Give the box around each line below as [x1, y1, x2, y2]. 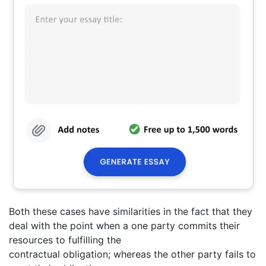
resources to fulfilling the [9, 233, 121, 246]
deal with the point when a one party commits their [9, 219, 240, 232]
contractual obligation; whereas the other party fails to [9, 248, 256, 260]
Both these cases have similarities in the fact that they [9, 205, 252, 217]
